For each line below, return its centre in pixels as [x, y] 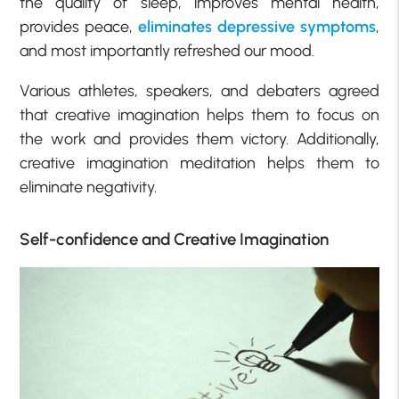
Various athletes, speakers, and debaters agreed [199, 91]
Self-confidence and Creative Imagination [175, 239]
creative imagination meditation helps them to [199, 163]
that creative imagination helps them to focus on [199, 115]
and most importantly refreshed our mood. [167, 51]
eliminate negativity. [89, 187]
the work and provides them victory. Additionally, [199, 139]
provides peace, [79, 27]
